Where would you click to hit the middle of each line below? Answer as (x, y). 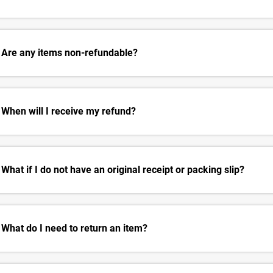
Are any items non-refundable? (69, 53)
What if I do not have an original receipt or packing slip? (123, 170)
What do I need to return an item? (74, 229)
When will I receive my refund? (69, 112)
